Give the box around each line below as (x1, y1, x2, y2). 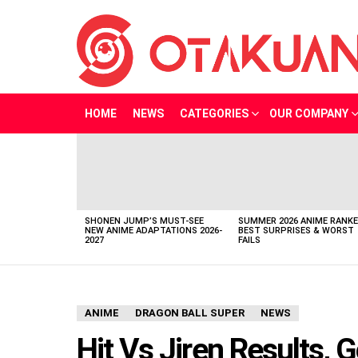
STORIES (77, 149, 113, 160)
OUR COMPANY (269, 107, 348, 121)
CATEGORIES (180, 107, 249, 121)
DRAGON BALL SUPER (135, 307, 245, 320)
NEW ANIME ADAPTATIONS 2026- (85, 225, 222, 237)
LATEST (77, 139, 109, 150)
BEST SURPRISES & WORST (238, 225, 354, 237)
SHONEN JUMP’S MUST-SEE (85, 216, 204, 227)
